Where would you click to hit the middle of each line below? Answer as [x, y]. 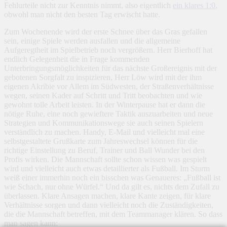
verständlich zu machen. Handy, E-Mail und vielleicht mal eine [104, 132]
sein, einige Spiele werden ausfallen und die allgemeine [92, 41]
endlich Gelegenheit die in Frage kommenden [77, 59]
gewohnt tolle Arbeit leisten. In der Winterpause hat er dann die [105, 104]
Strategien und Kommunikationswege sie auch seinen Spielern [104, 123]
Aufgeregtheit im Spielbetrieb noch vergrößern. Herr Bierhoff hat [108, 50]
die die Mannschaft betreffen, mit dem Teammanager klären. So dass [113, 214]
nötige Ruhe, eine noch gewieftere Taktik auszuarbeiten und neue [108, 113]
